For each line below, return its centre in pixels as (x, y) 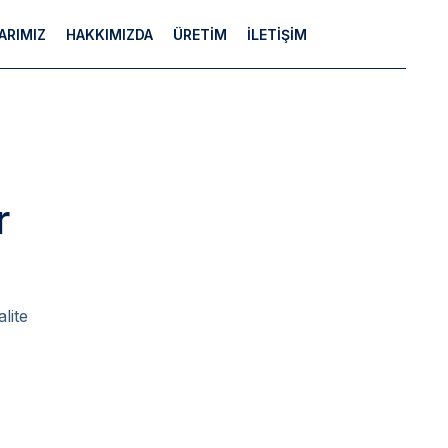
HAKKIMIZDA (109, 34)
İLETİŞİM (276, 34)
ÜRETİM (199, 34)
